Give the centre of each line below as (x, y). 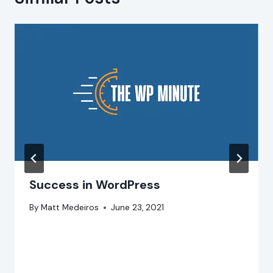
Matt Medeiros (70, 208)
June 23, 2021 (138, 208)
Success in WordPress (95, 184)
